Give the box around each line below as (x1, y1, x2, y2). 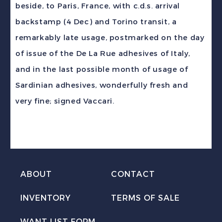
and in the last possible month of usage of (15, 64, 188, 74)
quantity (15, 105, 50, 114)
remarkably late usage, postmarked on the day (15, 33, 205, 43)
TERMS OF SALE (111, 193, 180, 203)
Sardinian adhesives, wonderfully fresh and (15, 80, 188, 90)
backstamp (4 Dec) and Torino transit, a (15, 17, 177, 27)
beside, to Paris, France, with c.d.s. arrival (15, 1, 180, 11)
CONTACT (111, 169, 155, 179)
